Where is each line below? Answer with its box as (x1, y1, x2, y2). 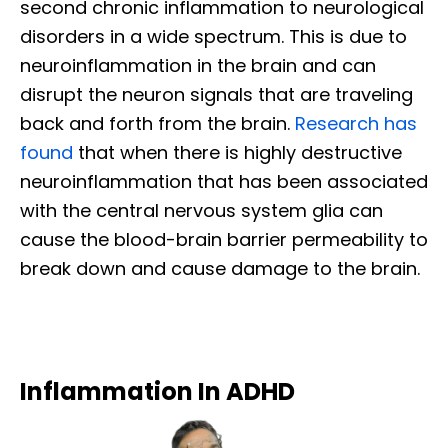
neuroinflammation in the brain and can (20, 53, 376, 79)
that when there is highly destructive (73, 140, 402, 166)
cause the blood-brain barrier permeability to (20, 227, 428, 253)
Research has (295, 111, 417, 137)
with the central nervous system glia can (20, 198, 383, 224)
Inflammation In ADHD (20, 375, 295, 409)
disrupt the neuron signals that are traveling (20, 82, 413, 108)
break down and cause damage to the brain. (20, 256, 420, 282)
